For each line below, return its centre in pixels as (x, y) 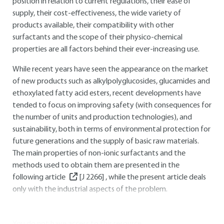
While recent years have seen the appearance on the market (110, 69)
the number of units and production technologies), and (102, 117)
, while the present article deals (155, 177)
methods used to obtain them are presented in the (96, 165)
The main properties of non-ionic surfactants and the (99, 153)
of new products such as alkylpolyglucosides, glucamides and (111, 81)
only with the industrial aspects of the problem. (90, 189)
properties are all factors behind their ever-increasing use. (106, 49)
